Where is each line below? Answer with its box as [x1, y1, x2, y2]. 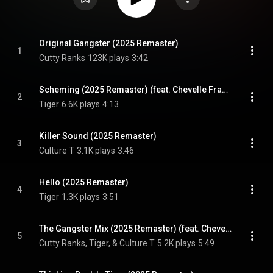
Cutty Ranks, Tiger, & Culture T [39, 238, 155, 248]
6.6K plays [62, 99, 100, 109]
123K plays [88, 53, 129, 63]
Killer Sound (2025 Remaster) [39, 131, 157, 141]
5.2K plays [157, 238, 196, 248]
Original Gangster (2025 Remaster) [39, 38, 179, 48]
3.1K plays [77, 146, 115, 155]
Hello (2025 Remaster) [39, 177, 129, 187]
